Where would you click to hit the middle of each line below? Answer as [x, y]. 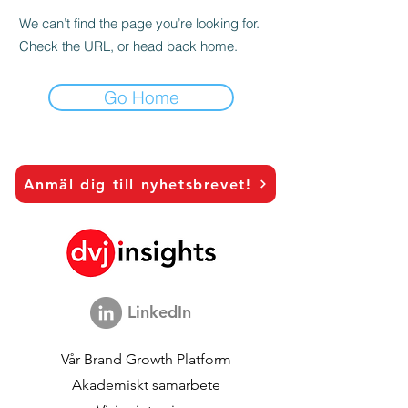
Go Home [141, 97]
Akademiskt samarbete [146, 385]
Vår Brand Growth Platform [146, 359]
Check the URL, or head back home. [128, 46]
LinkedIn [159, 312]
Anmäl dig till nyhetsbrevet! [138, 184]
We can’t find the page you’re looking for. [139, 23]
